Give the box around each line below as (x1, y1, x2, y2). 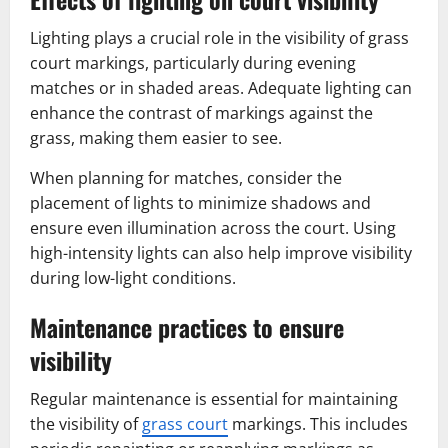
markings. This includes (228, 412, 408, 435)
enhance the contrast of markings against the (30, 101, 373, 124)
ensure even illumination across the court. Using (30, 216, 396, 239)
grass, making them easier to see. (30, 126, 282, 149)
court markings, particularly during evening (30, 51, 356, 74)
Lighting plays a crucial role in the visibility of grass (30, 26, 409, 49)
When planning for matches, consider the (30, 166, 342, 189)
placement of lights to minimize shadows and (30, 191, 371, 214)
